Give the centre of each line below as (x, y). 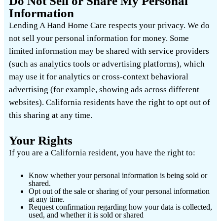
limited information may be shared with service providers (109, 51)
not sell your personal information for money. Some (99, 38)
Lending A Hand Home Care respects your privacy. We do (109, 25)
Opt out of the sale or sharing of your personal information (119, 191)
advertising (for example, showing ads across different (104, 89)
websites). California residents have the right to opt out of (110, 102)
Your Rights (41, 140)
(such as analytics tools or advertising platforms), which (107, 64)
